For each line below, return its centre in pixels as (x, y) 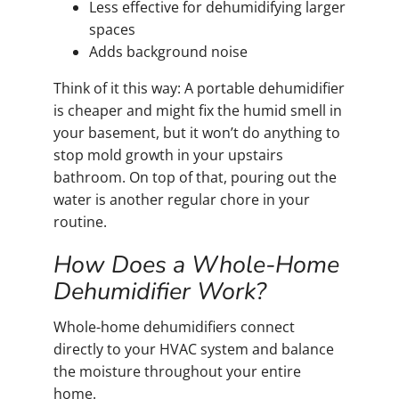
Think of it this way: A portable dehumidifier (199, 88)
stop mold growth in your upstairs (168, 155)
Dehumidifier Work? (160, 291)
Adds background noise (168, 51)
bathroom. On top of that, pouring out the (195, 177)
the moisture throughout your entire (177, 372)
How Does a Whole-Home (196, 264)
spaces (112, 29)
